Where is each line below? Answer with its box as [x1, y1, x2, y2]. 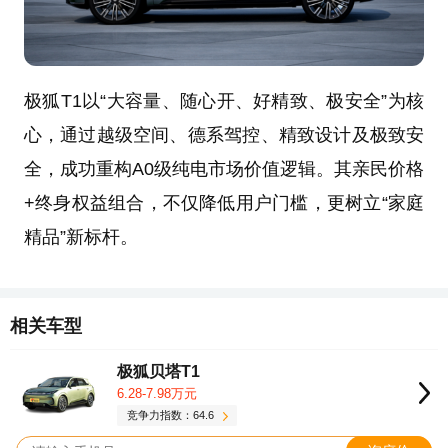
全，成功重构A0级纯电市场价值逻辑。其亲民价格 [23, 159, 425, 180]
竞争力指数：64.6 [127, 409, 215, 422]
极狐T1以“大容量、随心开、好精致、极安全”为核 [23, 91, 425, 112]
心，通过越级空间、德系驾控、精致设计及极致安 [23, 125, 425, 146]
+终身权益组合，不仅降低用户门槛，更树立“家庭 [23, 193, 425, 214]
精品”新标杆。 [23, 227, 138, 248]
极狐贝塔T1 [117, 362, 200, 380]
